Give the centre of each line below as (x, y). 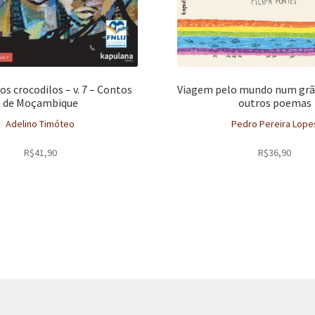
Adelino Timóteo (40, 123)
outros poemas (275, 102)
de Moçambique (40, 102)
